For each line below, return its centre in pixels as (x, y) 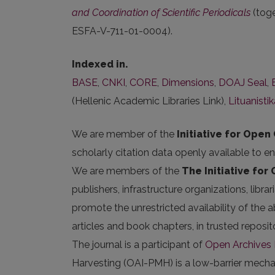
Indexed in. (101, 64)
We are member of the (124, 134)
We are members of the (127, 171)
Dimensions (188, 83)
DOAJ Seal (243, 83)
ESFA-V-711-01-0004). (122, 31)
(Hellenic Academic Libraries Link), (150, 101)
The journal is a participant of (138, 245)
